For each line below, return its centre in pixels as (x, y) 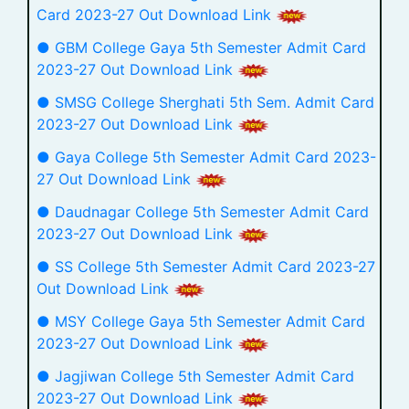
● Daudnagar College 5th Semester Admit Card (203, 212)
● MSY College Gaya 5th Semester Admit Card (201, 321)
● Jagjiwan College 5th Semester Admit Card (195, 376)
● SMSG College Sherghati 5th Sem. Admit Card (205, 102)
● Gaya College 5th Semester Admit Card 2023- (206, 157)
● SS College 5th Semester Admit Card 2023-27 (206, 267)
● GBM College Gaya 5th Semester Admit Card (201, 47)
